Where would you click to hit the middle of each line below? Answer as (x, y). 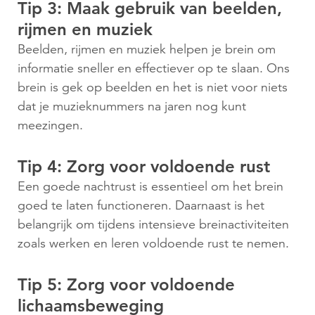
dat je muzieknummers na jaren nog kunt (132, 106)
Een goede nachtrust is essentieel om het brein (150, 186)
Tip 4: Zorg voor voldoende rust (144, 166)
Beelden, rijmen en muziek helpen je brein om (147, 49)
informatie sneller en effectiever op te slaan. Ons (154, 68)
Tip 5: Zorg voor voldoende (126, 284)
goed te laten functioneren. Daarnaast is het (141, 205)
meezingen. (50, 125)
